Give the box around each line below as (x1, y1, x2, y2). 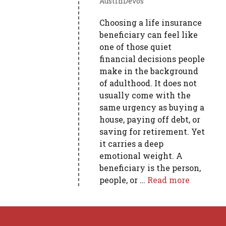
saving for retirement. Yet (99, 126, 205, 137)
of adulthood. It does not (99, 78, 197, 88)
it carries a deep (99, 138, 164, 149)
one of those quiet (99, 41, 172, 52)
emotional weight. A (99, 150, 183, 161)
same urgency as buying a (99, 102, 205, 112)
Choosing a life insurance (99, 17, 202, 28)
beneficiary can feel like (99, 29, 198, 40)
